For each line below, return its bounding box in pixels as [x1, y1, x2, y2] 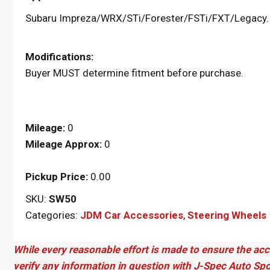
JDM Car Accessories [80, 209, 183, 221]
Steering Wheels [187, 209, 266, 221]
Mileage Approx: [25, 138, 102, 150]
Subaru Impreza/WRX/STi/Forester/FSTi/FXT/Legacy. [25, 12, 269, 24]
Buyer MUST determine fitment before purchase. [25, 67, 243, 79]
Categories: [25, 209, 80, 221]
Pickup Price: [25, 171, 88, 183]
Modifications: [25, 51, 93, 63]
